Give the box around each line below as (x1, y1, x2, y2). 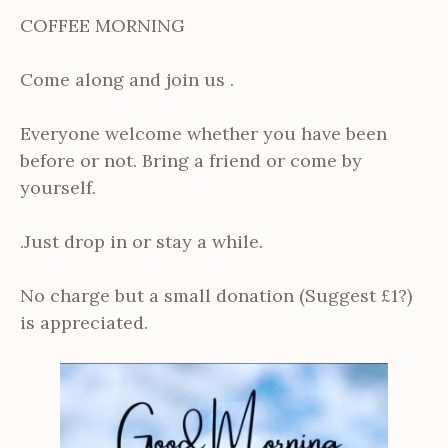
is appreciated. (20, 310, 148, 334)
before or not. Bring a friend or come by (20, 148, 362, 172)
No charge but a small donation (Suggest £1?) (20, 283, 412, 307)
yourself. (20, 175, 96, 199)
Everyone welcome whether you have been (20, 121, 387, 145)
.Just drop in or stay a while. (20, 229, 263, 253)
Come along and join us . (20, 67, 234, 91)
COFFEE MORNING (20, 13, 185, 37)
